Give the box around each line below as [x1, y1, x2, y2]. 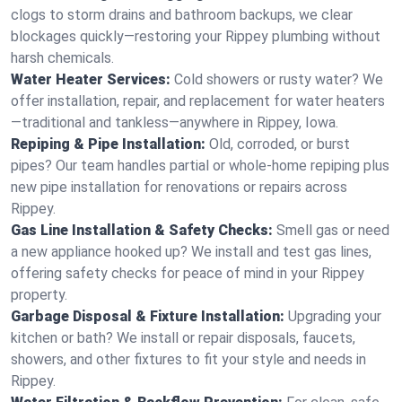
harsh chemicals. [11, 49, 114, 66]
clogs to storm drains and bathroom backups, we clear [11, 6, 353, 23]
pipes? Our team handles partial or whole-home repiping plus [11, 157, 389, 174]
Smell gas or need [276, 222, 389, 239]
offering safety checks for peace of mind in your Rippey [11, 265, 364, 282]
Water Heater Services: [11, 71, 170, 88]
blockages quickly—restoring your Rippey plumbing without [11, 28, 380, 45]
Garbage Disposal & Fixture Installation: [11, 308, 284, 325]
